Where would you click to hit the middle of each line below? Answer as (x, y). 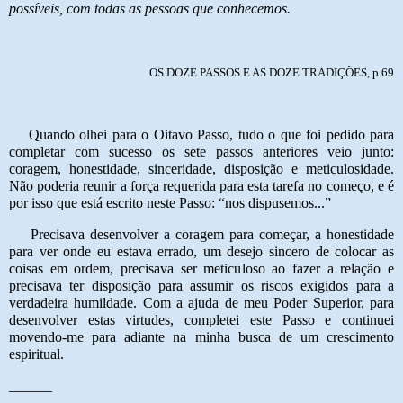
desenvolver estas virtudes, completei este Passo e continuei (201, 320)
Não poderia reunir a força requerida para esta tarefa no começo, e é (201, 186)
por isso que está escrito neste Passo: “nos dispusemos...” (170, 203)
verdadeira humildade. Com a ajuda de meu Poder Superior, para (201, 303)
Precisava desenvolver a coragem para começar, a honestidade (212, 235)
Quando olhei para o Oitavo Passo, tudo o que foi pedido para (211, 135)
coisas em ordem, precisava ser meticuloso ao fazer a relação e (201, 269)
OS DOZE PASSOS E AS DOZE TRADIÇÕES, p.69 (272, 72)
